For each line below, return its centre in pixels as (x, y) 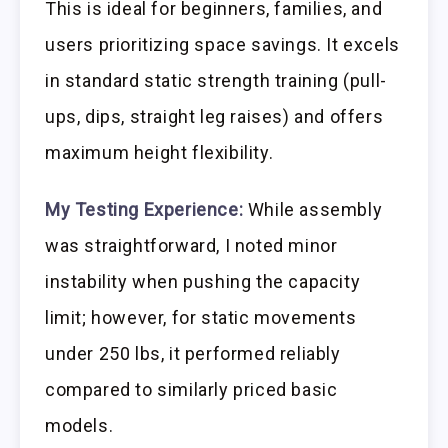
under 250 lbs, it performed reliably (193, 353)
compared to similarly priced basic (191, 389)
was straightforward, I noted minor (191, 245)
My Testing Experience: (144, 209)
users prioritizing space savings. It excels (222, 45)
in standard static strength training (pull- (216, 81)
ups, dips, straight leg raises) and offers (214, 117)
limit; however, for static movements (201, 317)
